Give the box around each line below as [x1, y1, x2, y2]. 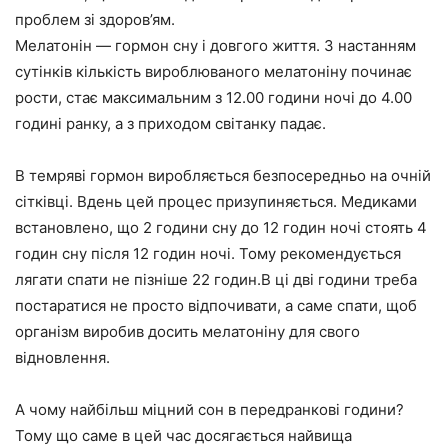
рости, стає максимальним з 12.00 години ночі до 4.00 [15, 87, 412, 107]
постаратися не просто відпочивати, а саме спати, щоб [15, 295, 417, 315]
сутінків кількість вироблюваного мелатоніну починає [15, 61, 412, 81]
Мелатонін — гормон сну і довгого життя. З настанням [15, 35, 416, 55]
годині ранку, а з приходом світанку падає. [15, 113, 326, 133]
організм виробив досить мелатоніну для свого [15, 321, 360, 341]
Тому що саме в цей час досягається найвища [15, 425, 352, 445]
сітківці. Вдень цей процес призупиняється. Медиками [15, 191, 417, 211]
